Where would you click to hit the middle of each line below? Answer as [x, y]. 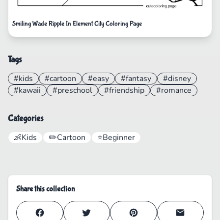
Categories [26, 118]
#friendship [124, 90]
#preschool [72, 90]
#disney [177, 78]
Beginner [119, 137]
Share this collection [45, 189]
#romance [174, 90]
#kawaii [27, 90]
